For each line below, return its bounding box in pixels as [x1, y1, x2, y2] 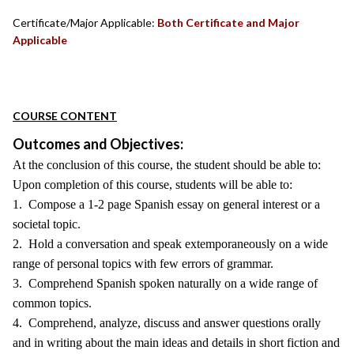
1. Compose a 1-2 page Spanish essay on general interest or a [13, 198, 320, 211]
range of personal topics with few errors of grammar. [13, 257, 273, 270]
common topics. [13, 296, 92, 310]
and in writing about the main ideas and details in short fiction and [13, 336, 340, 349]
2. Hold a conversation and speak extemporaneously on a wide [13, 237, 328, 250]
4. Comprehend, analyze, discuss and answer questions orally [13, 316, 321, 330]
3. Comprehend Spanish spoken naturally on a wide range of [13, 277, 318, 290]
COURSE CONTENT [13, 109, 117, 122]
